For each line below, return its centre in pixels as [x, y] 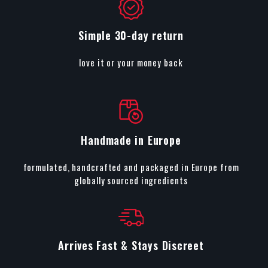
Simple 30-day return [131, 36]
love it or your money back [131, 63]
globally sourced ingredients [131, 180]
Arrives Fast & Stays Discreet [131, 246]
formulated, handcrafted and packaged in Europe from [131, 167]
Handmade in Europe [131, 140]
